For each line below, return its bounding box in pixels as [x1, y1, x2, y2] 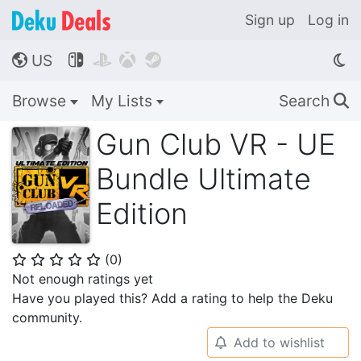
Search [279, 91, 334, 110]
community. [12, 309, 82, 326]
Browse [12, 91, 70, 110]
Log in [308, 11, 349, 28]
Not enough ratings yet [12, 271, 153, 287]
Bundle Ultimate [96, 161, 311, 197]
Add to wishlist [233, 334, 325, 351]
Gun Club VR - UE [96, 127, 335, 162]
